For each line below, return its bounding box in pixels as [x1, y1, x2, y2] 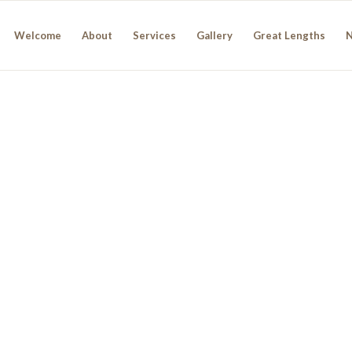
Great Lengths [253, 29, 325, 42]
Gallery [196, 29, 233, 42]
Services [133, 29, 176, 42]
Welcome [14, 29, 61, 42]
